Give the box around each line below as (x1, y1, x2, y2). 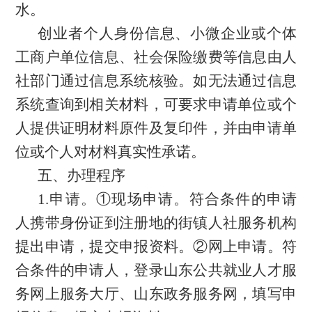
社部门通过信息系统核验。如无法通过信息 (15, 72, 297, 89)
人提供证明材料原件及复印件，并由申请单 (15, 119, 297, 136)
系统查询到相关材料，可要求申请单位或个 (15, 95, 297, 113)
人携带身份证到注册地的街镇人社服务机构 (15, 214, 297, 231)
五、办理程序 (38, 166, 125, 184)
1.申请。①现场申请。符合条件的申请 (38, 190, 297, 208)
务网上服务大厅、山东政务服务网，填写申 (15, 285, 297, 302)
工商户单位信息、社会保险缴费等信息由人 (15, 48, 297, 65)
